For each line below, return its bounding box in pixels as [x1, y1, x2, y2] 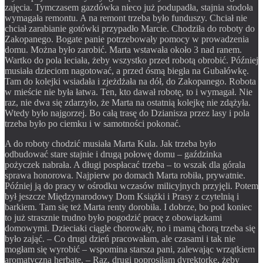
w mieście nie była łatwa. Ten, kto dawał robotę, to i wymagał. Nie [5, 86, 252, 97]
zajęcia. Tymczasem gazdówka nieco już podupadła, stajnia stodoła [5, 2, 253, 12]
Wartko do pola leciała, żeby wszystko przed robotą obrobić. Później [5, 55, 258, 65]
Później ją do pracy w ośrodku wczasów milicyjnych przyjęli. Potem [5, 180, 258, 191]
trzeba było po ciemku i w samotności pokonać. [5, 118, 181, 129]
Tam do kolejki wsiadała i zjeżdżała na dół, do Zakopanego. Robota [5, 76, 256, 86]
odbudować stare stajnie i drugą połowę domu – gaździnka [5, 149, 222, 159]
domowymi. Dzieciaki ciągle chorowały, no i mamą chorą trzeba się [5, 222, 255, 233]
